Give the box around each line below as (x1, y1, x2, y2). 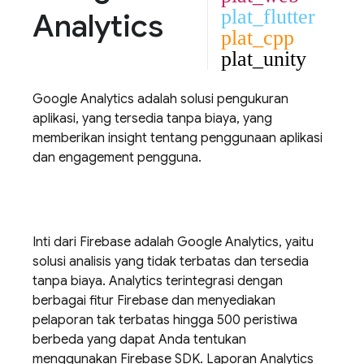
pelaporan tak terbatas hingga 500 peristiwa (32, 312, 297, 328)
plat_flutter (221, 5, 315, 28)
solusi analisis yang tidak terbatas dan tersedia (32, 253, 309, 270)
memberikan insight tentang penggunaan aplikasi (32, 130, 323, 146)
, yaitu (279, 234, 314, 250)
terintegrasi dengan (162, 273, 283, 289)
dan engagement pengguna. (32, 149, 201, 166)
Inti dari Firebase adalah (32, 234, 177, 250)
